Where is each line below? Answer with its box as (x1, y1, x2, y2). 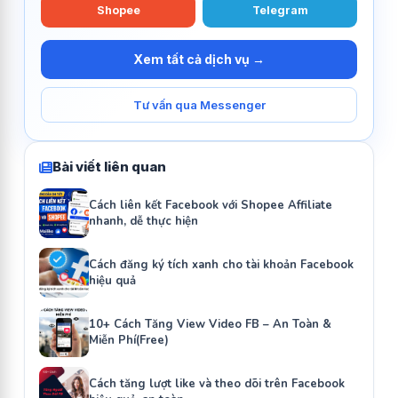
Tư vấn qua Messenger (132, 98, 266, 113)
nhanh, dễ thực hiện (89, 213, 198, 230)
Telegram (251, 4, 308, 18)
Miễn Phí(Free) (89, 332, 169, 349)
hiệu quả (89, 273, 136, 290)
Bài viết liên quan (52, 158, 166, 176)
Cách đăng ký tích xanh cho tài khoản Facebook (89, 257, 354, 274)
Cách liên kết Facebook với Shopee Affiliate (89, 197, 332, 214)
